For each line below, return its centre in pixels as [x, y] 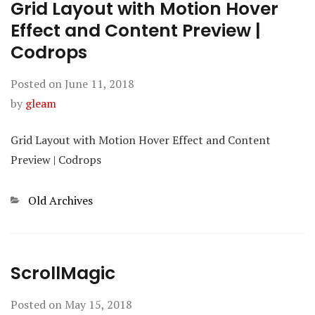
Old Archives [60, 200]
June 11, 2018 [99, 84]
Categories [38, 200]
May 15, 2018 [98, 304]
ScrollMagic [63, 273]
